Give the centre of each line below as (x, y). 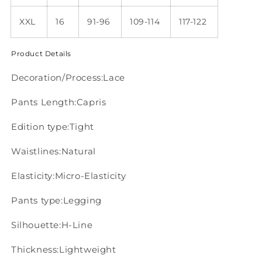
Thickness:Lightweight (64, 250)
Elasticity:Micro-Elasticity (69, 176)
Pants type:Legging (56, 201)
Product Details (41, 54)
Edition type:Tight (53, 127)
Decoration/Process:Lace (68, 78)
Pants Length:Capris (59, 102)
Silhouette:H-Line (52, 225)
